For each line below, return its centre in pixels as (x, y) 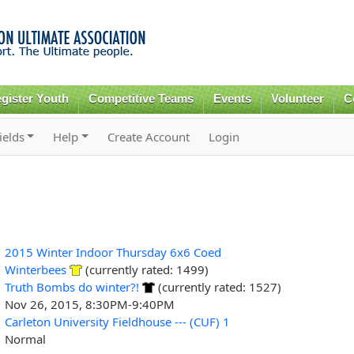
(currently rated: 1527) (218, 286)
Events (233, 99)
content (144, 44)
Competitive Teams (141, 99)
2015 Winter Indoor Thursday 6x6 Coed (113, 252)
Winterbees (35, 269)
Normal (25, 339)
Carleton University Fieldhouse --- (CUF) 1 (117, 321)
